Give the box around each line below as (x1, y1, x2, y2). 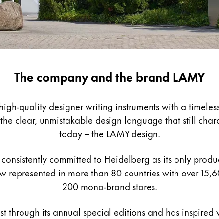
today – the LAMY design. (59, 126, 160, 141)
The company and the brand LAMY (14, 66, 205, 86)
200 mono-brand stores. (62, 179, 157, 194)
